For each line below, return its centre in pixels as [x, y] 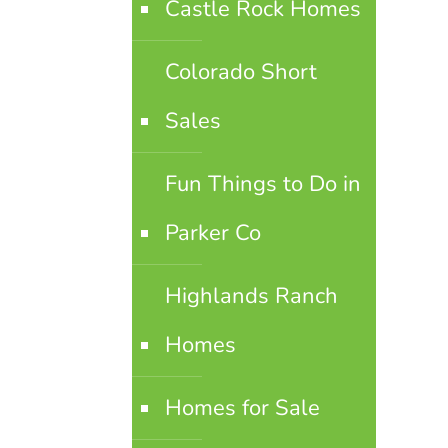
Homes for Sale [242, 408]
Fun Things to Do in [262, 184]
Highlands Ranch [251, 296]
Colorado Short [240, 72]
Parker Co [212, 233]
